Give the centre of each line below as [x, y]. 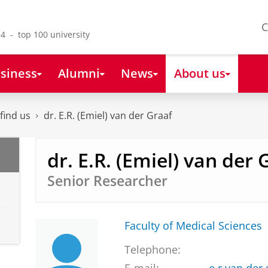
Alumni [79, 73]
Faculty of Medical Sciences [193, 226]
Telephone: [152, 250]
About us [200, 73]
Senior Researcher [107, 181]
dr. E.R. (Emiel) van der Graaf [108, 116]
